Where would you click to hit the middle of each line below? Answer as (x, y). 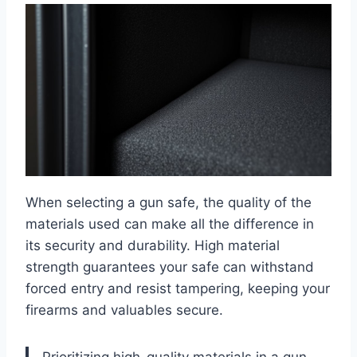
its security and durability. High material (153, 246)
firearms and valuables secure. (124, 310)
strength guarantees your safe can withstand (170, 267)
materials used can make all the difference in (170, 224)
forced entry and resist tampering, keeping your (178, 289)
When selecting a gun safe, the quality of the (169, 203)
